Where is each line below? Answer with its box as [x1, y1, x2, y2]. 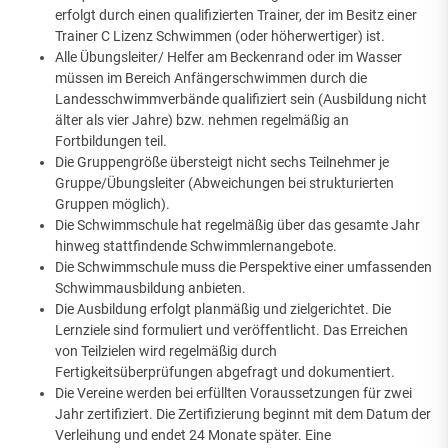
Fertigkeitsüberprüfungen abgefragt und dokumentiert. [55, 364, 395, 381]
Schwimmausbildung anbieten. [55, 280, 246, 297]
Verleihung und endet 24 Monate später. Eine [55, 427, 331, 444]
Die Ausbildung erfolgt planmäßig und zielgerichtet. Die [55, 301, 391, 318]
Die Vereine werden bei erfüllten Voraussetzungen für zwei [55, 385, 412, 402]
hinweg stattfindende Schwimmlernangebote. [55, 238, 337, 255]
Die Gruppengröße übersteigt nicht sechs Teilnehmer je [55, 154, 389, 171]
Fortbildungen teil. [55, 133, 167, 150]
